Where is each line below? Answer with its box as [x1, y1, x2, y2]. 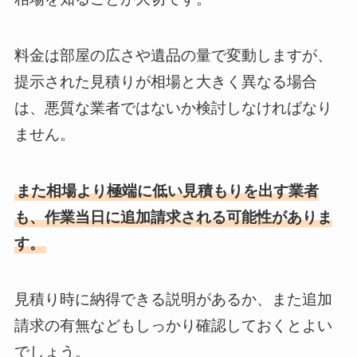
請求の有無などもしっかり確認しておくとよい [14, 317, 332, 335]
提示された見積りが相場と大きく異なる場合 [14, 73, 317, 90]
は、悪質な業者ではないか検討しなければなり [14, 99, 332, 116]
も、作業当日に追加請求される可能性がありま [14, 208, 332, 226]
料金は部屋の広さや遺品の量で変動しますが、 [14, 46, 332, 64]
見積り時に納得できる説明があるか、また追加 [14, 291, 332, 308]
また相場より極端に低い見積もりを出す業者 [15, 182, 319, 199]
